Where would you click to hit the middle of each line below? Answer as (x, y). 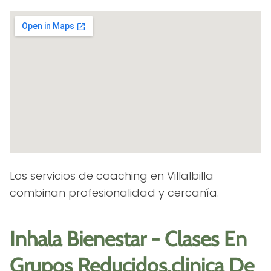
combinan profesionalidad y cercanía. (114, 192)
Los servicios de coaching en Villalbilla (112, 175)
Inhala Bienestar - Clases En (128, 239)
